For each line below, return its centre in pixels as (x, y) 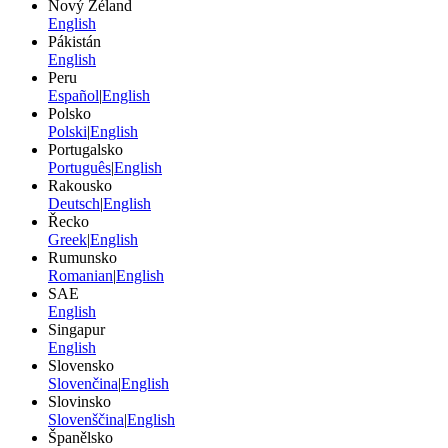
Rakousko (80, 186)
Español (73, 96)
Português (79, 168)
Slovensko (81, 366)
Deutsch (74, 204)
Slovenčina (83, 384)
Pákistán (74, 42)
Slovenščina (86, 420)
